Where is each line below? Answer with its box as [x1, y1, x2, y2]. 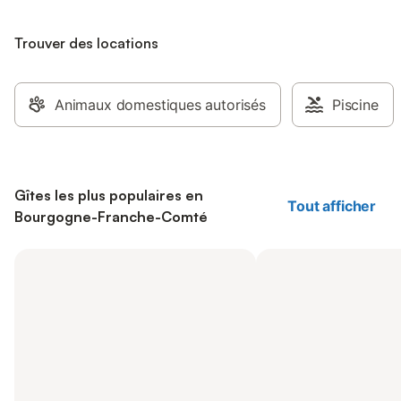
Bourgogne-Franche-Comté [14, 208, 208, 226]
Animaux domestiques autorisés [55, 96, 266, 114]
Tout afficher [287, 197, 376, 215]
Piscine [331, 96, 379, 114]
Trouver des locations [14, 34, 158, 52]
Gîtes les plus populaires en [14, 186, 203, 204]
